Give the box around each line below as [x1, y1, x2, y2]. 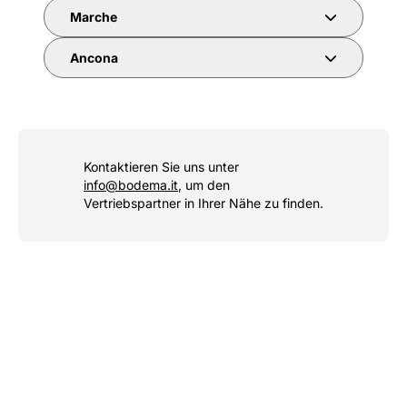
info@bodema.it [84, 177, 178, 193]
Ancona [70, 49, 118, 65]
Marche [70, 8, 117, 25]
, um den [178, 177, 230, 193]
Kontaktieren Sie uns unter [84, 159, 239, 174]
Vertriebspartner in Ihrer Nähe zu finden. [84, 195, 323, 211]
